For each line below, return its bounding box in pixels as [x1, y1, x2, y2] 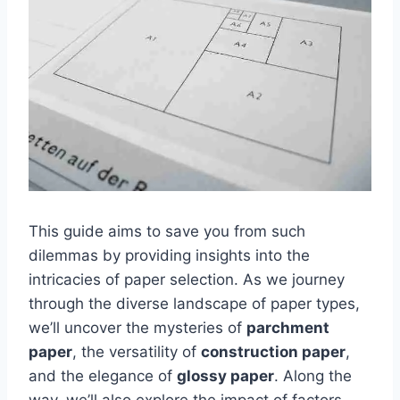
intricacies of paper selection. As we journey [29, 270, 345, 288]
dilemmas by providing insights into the [29, 246, 310, 264]
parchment [246, 318, 329, 337]
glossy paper [177, 366, 274, 385]
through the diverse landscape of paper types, [29, 294, 360, 312]
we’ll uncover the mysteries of [29, 318, 246, 337]
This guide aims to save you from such [29, 221, 305, 240]
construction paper [201, 342, 346, 361]
